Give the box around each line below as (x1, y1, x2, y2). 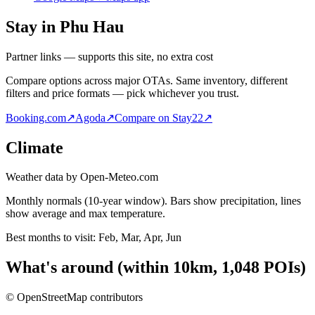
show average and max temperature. (6, 207, 165, 220)
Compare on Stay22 (115, 111, 203, 124)
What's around (6, 258, 113, 277)
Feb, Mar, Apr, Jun (98, 231, 181, 244)
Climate (6, 138, 63, 157)
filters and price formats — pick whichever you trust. (6, 86, 239, 99)
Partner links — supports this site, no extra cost (6, 50, 213, 63)
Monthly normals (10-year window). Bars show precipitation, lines (6, 195, 301, 207)
